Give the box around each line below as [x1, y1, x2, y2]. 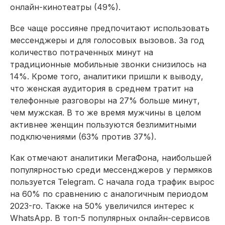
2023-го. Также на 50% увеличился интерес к [10, 200, 194, 211]
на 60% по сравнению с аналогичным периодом [10, 188, 208, 199]
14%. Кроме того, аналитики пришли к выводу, [10, 71, 203, 81]
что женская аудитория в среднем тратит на [10, 83, 193, 93]
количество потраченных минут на [10, 47, 153, 57]
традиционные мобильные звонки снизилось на [10, 59, 206, 69]
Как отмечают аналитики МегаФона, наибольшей [10, 152, 211, 163]
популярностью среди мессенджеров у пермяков [10, 164, 212, 175]
